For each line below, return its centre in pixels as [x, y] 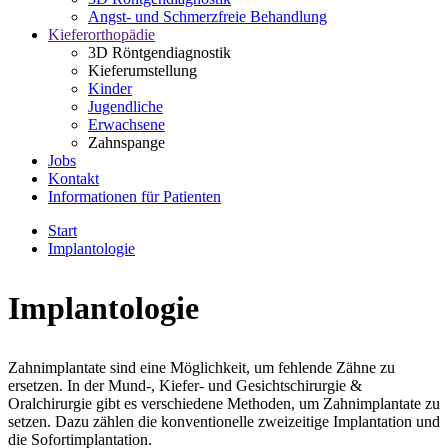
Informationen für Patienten [134, 196]
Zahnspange [126, 142]
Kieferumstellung [142, 70]
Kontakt [73, 178]
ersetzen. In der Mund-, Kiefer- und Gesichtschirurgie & [185, 385]
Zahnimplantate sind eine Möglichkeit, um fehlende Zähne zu [201, 367]
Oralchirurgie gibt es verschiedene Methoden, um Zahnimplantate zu [224, 403]
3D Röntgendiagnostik [159, 52]
